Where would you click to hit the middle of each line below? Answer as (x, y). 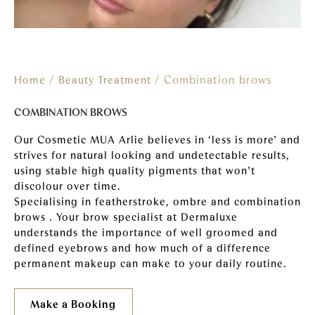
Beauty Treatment (105, 80)
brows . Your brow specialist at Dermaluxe (126, 217)
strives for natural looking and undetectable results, (152, 155)
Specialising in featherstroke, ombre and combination (157, 202)
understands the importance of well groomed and (146, 233)
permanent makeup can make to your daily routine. (150, 264)
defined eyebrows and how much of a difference (142, 248)
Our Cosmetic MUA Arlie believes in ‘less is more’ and (157, 140)
